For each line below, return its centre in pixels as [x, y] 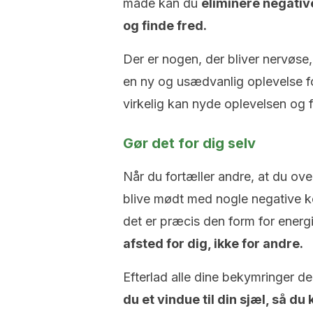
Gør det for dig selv [189, 143]
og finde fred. [166, 26]
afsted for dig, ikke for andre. [214, 243]
